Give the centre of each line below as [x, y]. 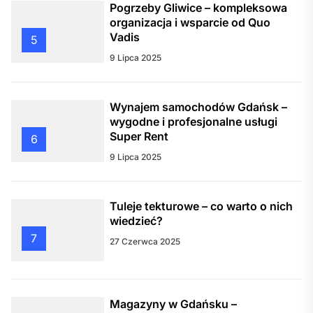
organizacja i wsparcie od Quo [190, 23]
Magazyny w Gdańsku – [174, 304]
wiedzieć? [137, 221]
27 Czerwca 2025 [145, 242]
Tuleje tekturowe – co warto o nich [202, 206]
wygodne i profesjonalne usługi [194, 122]
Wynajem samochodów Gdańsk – [199, 107]
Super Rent [139, 137]
